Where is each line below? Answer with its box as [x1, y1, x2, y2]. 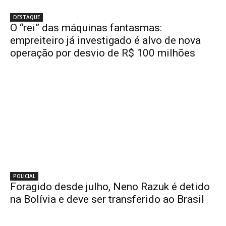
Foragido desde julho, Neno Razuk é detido [10, 180, 210, 193]
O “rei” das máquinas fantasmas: [10, 21, 162, 34]
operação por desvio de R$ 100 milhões [10, 46, 195, 59]
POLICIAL [13, 172, 35, 180]
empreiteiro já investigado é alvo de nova [10, 34, 201, 46]
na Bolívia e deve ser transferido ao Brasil [10, 193, 204, 205]
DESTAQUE [13, 13, 40, 21]
